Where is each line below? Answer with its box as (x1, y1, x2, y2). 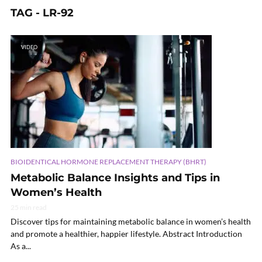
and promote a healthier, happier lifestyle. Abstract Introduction (11, 228, 242, 239)
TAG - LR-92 (11, 6, 74, 19)
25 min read (11, 202, 47, 212)
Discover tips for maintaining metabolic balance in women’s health (11, 216, 251, 226)
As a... (11, 240, 31, 251)
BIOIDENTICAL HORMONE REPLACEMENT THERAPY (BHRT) (11, 157, 206, 166)
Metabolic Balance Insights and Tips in (11, 171, 220, 184)
